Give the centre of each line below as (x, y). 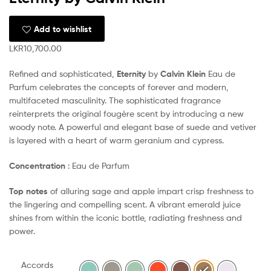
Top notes (28, 191)
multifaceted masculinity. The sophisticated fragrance (115, 100)
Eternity (131, 74)
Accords (37, 264)
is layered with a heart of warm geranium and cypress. (116, 140)
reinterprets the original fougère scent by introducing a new (126, 114)
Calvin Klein (183, 74)
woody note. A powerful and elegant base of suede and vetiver (133, 127)
